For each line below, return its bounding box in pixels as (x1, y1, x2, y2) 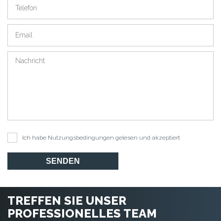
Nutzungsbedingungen (48, 134, 114, 141)
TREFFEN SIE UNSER (7, 193, 126, 208)
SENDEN (46, 156, 80, 165)
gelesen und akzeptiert (114, 134, 180, 141)
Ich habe (22, 134, 48, 141)
